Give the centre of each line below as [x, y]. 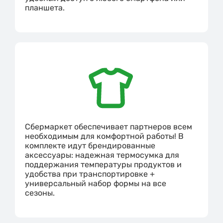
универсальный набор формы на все [96, 184]
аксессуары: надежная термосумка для [102, 155]
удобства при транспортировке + [90, 174]
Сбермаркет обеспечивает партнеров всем [109, 127]
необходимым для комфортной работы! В [104, 136]
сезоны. [40, 193]
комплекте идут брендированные [90, 146]
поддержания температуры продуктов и [103, 165]
